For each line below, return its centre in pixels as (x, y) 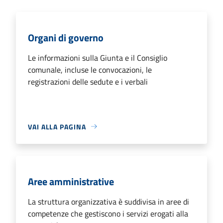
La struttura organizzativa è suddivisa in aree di (109, 201)
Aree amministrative (71, 181)
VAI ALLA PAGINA (57, 126)
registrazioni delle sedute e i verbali (88, 81)
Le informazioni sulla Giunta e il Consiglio (98, 57)
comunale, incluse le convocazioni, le (90, 69)
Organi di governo (66, 37)
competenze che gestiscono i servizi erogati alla (108, 213)
